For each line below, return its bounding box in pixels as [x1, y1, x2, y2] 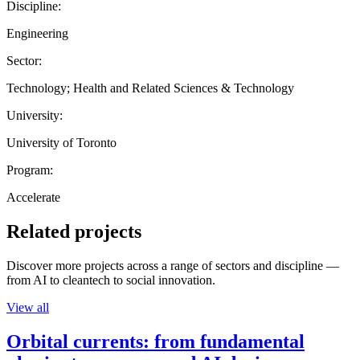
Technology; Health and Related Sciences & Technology [6, 80, 294, 95]
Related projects [6, 220, 141, 242]
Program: [6, 162, 53, 177]
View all [6, 300, 49, 314]
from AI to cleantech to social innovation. [6, 272, 215, 287]
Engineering [6, 26, 68, 40]
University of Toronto [6, 135, 117, 149]
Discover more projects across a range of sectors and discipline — [6, 258, 339, 272]
